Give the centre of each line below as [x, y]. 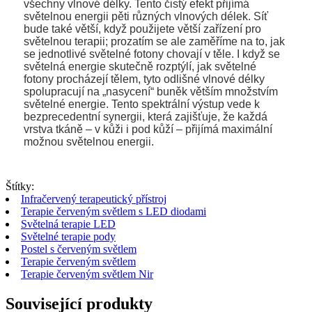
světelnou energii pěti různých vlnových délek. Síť [146, 16]
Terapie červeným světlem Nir [87, 274]
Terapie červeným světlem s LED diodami [114, 211]
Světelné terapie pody [68, 236]
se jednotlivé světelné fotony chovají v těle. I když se [152, 54]
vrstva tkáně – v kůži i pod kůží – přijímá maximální [148, 129]
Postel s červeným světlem [79, 249]
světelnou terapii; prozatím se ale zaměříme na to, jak [154, 41]
